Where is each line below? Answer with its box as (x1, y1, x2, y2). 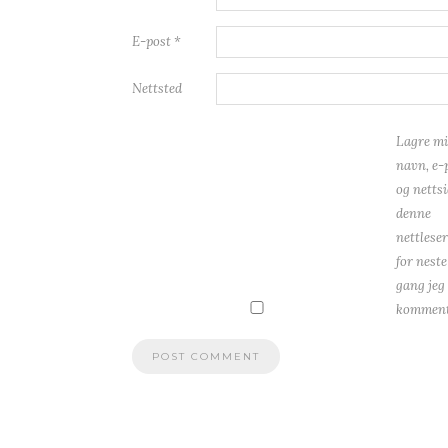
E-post (132, 33, 174, 51)
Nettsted (132, 80, 182, 98)
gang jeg (396, 277, 445, 295)
